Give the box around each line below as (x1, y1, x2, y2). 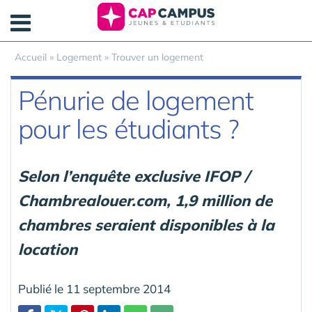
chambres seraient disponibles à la (18, 215, 274, 235)
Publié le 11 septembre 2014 (18, 281, 171, 296)
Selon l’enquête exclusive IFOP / (18, 166, 249, 186)
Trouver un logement (111, 51, 203, 63)
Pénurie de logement (18, 84, 253, 117)
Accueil (15, 51, 47, 63)
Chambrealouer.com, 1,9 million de (18, 191, 272, 210)
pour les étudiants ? (18, 112, 239, 146)
